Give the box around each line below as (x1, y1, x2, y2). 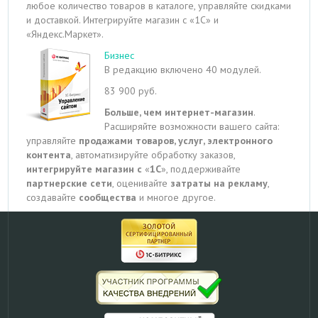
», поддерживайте (161, 163, 241, 175)
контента (26, 148, 72, 161)
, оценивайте (112, 177, 171, 190)
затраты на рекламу (170, 177, 268, 190)
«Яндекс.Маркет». (26, 28, 104, 40)
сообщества (79, 191, 140, 204)
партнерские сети (26, 177, 113, 190)
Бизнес (104, 49, 135, 62)
